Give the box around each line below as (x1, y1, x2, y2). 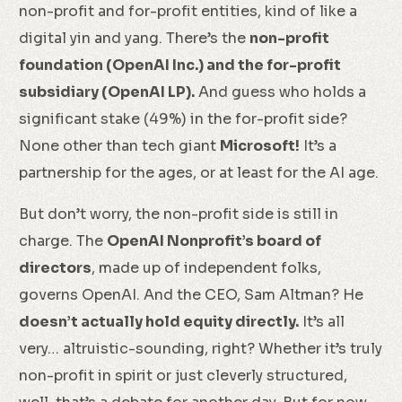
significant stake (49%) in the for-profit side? (19, 109, 348, 128)
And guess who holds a (195, 83, 367, 101)
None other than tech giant (19, 136, 221, 155)
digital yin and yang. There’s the (19, 29, 250, 48)
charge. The (19, 232, 108, 250)
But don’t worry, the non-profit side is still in (19, 205, 339, 223)
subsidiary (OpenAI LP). (19, 83, 196, 101)
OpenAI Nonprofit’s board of (107, 232, 322, 250)
